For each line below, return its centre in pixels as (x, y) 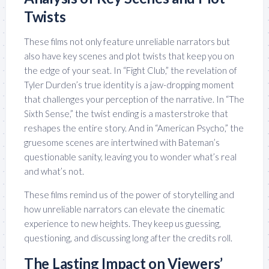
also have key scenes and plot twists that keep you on (129, 56)
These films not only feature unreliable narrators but (127, 41)
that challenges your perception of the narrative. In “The (134, 99)
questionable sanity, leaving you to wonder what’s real (130, 156)
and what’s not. (54, 171)
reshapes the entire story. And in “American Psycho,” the (134, 128)
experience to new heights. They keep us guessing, (122, 223)
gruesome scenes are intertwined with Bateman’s (122, 142)
